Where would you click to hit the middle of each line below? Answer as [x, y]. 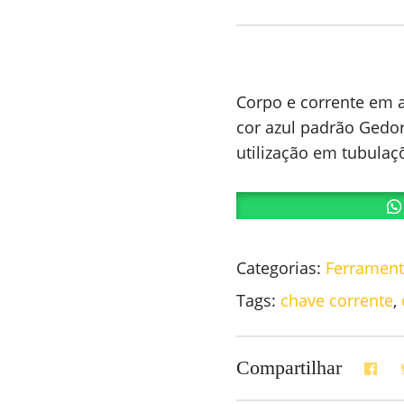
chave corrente [337, 300]
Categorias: [281, 267]
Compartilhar [289, 367]
